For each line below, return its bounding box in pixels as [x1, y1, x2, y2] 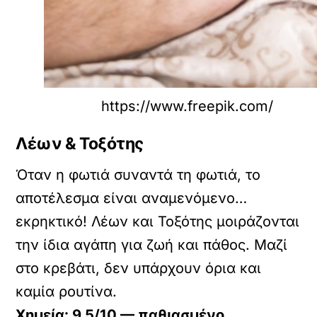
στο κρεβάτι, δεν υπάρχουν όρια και [16, 259, 262, 277]
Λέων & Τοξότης [16, 134, 144, 154]
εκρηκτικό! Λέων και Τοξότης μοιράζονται [16, 212, 300, 230]
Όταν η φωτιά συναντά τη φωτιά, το [16, 166, 261, 183]
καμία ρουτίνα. [16, 282, 117, 300]
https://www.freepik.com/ [100, 98, 273, 115]
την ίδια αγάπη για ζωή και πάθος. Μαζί [16, 236, 288, 253]
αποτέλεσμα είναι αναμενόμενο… [16, 189, 248, 207]
